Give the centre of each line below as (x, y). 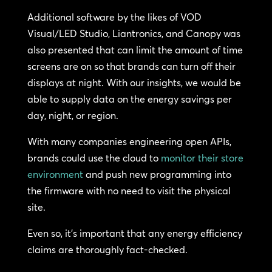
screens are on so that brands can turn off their (131, 66)
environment (55, 175)
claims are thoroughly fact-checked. (107, 250)
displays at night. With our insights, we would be (134, 83)
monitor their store (202, 158)
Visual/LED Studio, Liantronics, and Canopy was (134, 34)
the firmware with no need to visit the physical (129, 191)
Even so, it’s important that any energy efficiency (134, 233)
